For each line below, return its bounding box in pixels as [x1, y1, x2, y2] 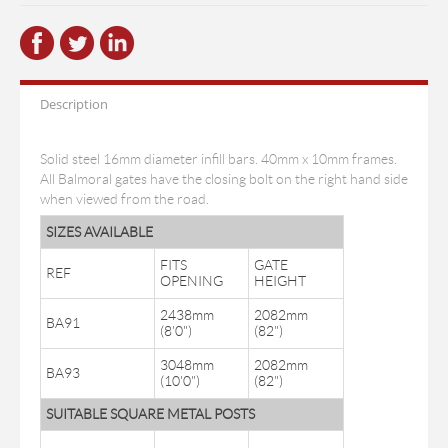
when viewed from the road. [40, 191, 209, 207]
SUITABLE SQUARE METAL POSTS [46, 406, 255, 422]
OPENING [160, 273, 223, 289]
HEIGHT [254, 273, 306, 289]
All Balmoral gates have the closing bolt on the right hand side [40, 171, 408, 187]
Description [40, 95, 108, 113]
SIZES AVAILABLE [46, 224, 153, 240]
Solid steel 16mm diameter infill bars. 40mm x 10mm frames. [40, 151, 397, 167]
